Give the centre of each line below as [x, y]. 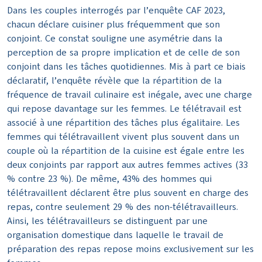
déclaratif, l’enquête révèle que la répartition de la [114, 81]
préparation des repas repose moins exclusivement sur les [130, 249]
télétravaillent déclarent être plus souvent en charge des [128, 193]
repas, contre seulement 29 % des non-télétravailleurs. [123, 207]
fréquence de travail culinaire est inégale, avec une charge [130, 95]
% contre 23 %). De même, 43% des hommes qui [109, 179]
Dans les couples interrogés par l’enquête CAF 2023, [116, 11]
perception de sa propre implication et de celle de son [123, 53]
